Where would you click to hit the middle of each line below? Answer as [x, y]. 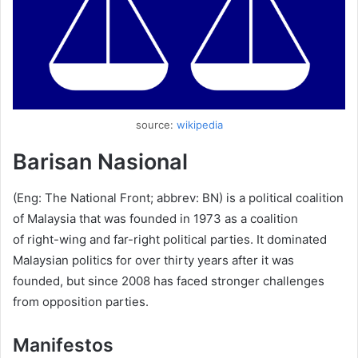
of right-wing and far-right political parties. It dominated [170, 239]
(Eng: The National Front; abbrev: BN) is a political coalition [178, 197]
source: [156, 125]
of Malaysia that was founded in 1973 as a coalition [155, 218]
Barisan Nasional [100, 162]
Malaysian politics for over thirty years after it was [153, 260]
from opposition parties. [81, 301]
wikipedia [199, 125]
